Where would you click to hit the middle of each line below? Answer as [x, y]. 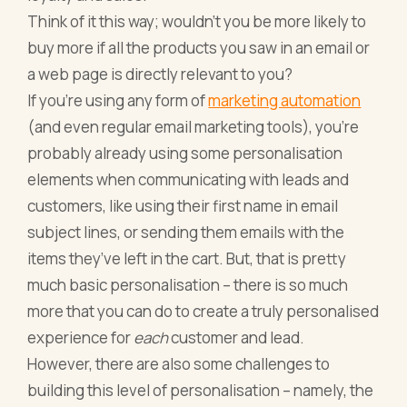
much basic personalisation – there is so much [188, 285]
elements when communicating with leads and [189, 180]
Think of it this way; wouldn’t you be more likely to [197, 22]
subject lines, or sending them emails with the [186, 233]
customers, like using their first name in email [183, 206]
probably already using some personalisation [185, 154]
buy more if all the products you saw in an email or [199, 48]
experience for [81, 338]
